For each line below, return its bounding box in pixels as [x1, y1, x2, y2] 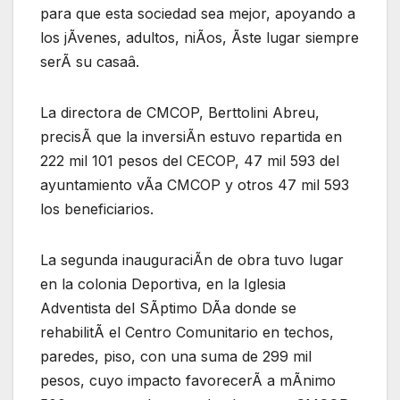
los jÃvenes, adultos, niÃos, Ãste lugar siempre [40, 28, 359, 46]
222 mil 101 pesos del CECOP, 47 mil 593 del [40, 151, 339, 170]
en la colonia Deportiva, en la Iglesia [40, 274, 286, 293]
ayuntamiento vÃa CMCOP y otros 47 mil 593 [40, 175, 349, 194]
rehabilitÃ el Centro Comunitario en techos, [40, 322, 334, 341]
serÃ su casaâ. [40, 52, 139, 71]
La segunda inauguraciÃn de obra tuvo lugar [40, 250, 344, 269]
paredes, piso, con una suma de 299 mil [40, 346, 312, 365]
